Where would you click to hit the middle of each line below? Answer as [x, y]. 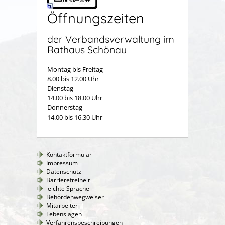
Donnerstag [65, 107]
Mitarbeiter [62, 205]
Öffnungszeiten [96, 18]
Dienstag [75, 88]
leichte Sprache [68, 188]
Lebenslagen [64, 214]
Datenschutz [64, 171]
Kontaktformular [69, 154]
